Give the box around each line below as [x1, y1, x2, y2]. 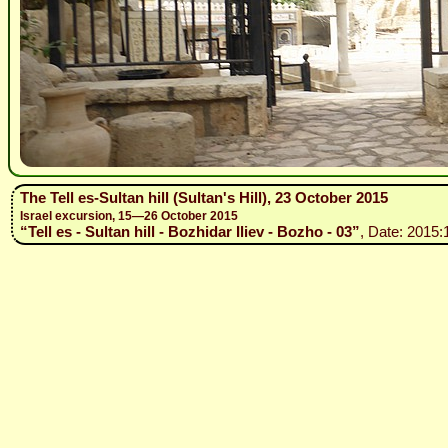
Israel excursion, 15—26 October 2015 [20, 209, 238, 223]
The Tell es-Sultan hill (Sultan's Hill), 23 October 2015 [20, 189, 388, 206]
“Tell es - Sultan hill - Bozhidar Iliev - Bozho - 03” [20, 223, 360, 240]
